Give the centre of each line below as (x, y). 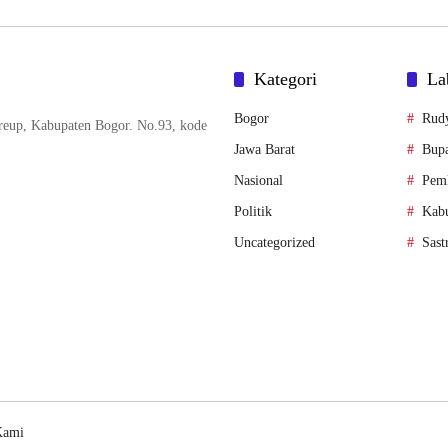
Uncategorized (274, 243)
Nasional (258, 181)
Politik (253, 212)
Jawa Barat (264, 150)
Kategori (285, 79)
